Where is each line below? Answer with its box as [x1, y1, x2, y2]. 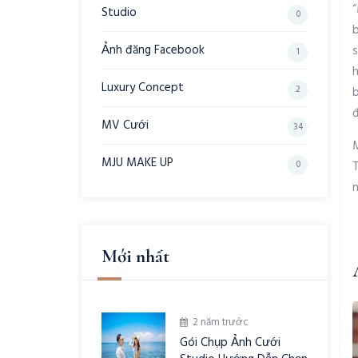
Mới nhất [101, 245, 169, 268]
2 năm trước [193, 314, 249, 331]
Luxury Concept [101, 78, 184, 97]
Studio [101, 3, 137, 22]
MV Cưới [101, 116, 149, 135]
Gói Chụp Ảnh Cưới [180, 333, 280, 352]
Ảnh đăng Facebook [101, 41, 205, 60]
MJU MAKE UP [101, 153, 173, 173]
